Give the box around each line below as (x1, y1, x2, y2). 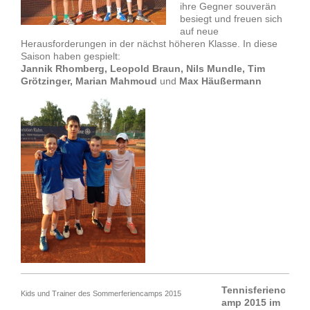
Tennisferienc (221, 284, 286, 296)
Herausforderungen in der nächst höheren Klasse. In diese (21, 38, 277, 50)
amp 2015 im (221, 297, 280, 309)
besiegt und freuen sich (180, 13, 282, 25)
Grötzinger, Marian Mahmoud (21, 75, 157, 87)
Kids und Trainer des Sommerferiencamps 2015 (21, 289, 181, 298)
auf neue (180, 26, 219, 37)
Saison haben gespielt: (21, 51, 120, 62)
